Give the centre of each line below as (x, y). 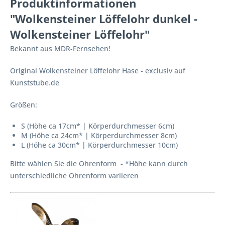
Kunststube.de (36, 83)
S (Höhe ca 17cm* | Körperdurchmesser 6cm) (98, 126)
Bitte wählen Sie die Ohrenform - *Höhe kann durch (99, 164)
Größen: (24, 105)
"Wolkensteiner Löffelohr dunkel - (104, 19)
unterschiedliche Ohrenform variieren (74, 176)
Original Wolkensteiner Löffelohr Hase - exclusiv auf (98, 71)
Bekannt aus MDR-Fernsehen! (60, 49)
